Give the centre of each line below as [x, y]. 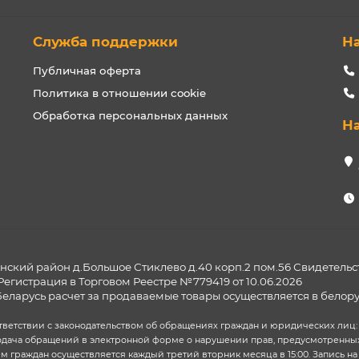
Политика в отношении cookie [119, 93]
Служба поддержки [105, 42]
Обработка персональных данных [130, 115]
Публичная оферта [87, 71]
